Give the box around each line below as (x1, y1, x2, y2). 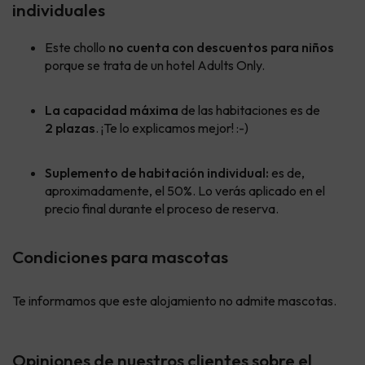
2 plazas (45, 119, 95, 136)
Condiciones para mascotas (12, 245, 228, 267)
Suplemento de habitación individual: (45, 164, 271, 181)
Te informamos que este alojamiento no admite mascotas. (12, 292, 336, 309)
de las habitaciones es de (178, 101, 320, 118)
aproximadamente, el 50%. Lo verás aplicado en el (45, 182, 325, 199)
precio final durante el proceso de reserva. (45, 200, 279, 217)
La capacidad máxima (45, 101, 178, 118)
